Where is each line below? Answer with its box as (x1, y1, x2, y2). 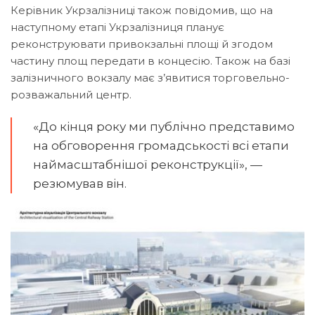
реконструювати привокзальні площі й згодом (11, 37, 273, 51)
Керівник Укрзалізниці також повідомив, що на (11, 4, 273, 17)
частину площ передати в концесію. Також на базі (11, 54, 290, 67)
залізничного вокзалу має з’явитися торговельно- (11, 71, 290, 84)
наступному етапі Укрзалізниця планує (11, 20, 224, 34)
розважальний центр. (11, 88, 131, 101)
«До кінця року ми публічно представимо (33, 120, 295, 134)
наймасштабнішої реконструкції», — (33, 157, 262, 172)
